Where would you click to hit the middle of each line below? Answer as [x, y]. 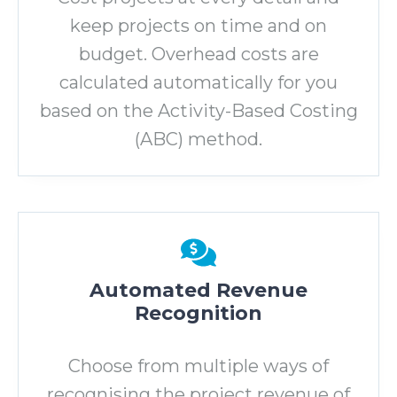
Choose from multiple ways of [198, 366]
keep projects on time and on [198, 25]
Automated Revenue [198, 290]
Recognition [198, 313]
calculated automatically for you [198, 82]
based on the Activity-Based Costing [198, 110]
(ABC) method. [198, 139]
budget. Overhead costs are [198, 54]
